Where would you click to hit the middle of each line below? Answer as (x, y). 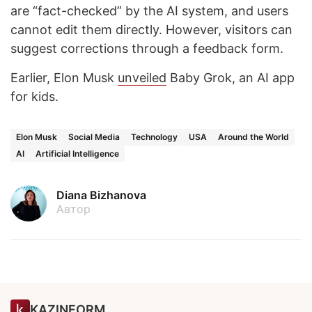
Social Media (94, 136)
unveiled (142, 77)
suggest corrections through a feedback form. (147, 48)
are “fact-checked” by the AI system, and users (149, 10)
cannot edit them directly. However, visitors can (151, 29)
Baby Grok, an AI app (231, 77)
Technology (154, 136)
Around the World (253, 136)
